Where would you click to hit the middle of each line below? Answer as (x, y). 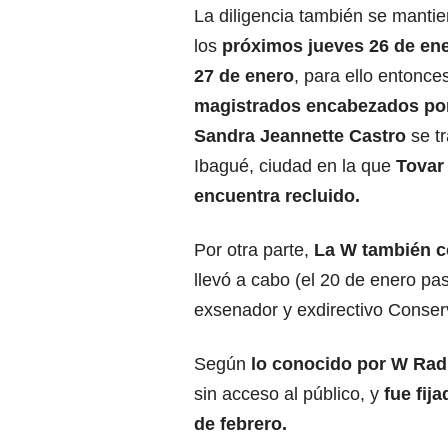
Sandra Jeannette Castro (300, 136)
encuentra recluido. (277, 196)
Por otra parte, (254, 250)
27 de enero (244, 76)
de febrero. (240, 424)
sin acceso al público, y (289, 394)
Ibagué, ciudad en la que (292, 166)
